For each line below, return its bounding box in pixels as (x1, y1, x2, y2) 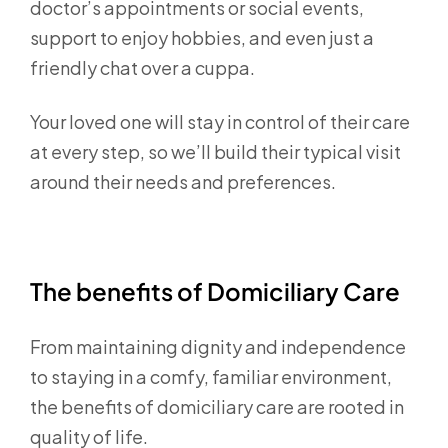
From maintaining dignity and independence (30, 335, 406, 358)
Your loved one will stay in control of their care (30, 110, 410, 133)
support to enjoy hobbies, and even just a (30, 26, 374, 49)
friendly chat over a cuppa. (30, 56, 258, 79)
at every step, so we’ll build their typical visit (30, 140, 401, 163)
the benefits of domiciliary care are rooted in (30, 395, 404, 418)
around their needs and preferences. (30, 170, 339, 193)
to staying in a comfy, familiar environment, (30, 365, 392, 388)
